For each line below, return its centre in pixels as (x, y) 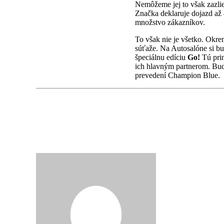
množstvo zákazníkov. (170, 22)
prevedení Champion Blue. (177, 75)
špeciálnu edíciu (161, 57)
